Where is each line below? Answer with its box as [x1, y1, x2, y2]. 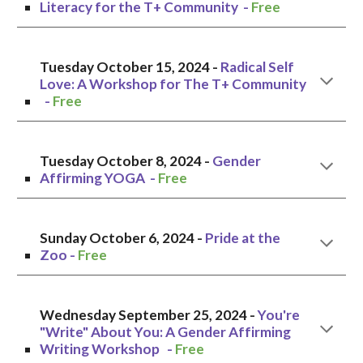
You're [258, 306, 301, 323]
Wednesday [40, 306, 117, 323]
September [116, 306, 194, 323]
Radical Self [220, 58, 295, 75]
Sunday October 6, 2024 [40, 229, 195, 246]
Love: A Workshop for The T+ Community [40, 75, 307, 92]
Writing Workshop [40, 340, 163, 357]
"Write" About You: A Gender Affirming [40, 323, 292, 340]
